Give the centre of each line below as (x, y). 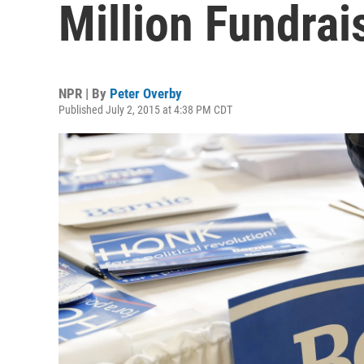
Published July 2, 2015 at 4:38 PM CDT (145, 110)
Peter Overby (146, 93)
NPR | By (84, 93)
